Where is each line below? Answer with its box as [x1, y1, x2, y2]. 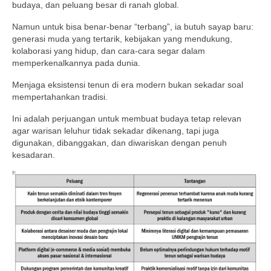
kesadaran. [12, 149, 55, 160]
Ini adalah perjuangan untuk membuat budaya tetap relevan [12, 113, 241, 123]
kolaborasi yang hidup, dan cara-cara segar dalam [12, 45, 205, 56]
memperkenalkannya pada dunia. [12, 57, 140, 68]
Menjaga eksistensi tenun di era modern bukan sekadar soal [12, 79, 243, 90]
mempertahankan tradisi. [12, 91, 108, 102]
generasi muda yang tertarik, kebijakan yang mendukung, [12, 33, 232, 44]
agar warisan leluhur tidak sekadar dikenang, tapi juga [12, 125, 219, 135]
